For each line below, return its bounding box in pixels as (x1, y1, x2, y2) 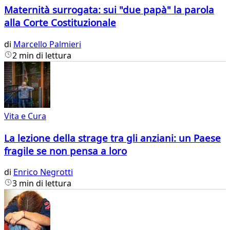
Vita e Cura (4, 110, 46, 122)
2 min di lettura (12, 49, 71, 61)
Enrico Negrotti (13, 166, 73, 178)
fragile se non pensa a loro (4, 144, 127, 157)
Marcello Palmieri (13, 38, 81, 50)
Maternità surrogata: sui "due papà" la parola (4, 3, 214, 16)
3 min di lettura (12, 178, 71, 189)
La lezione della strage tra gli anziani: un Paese (4, 131, 221, 144)
